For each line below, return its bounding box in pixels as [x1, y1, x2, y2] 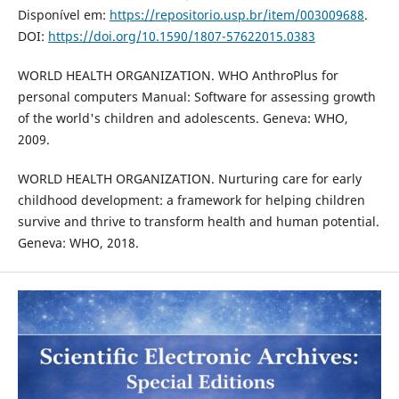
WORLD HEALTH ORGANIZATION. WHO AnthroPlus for [17, 66, 338, 84]
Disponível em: [17, 5, 110, 23]
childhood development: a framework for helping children [17, 191, 365, 208]
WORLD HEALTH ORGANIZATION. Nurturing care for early [17, 169, 362, 187]
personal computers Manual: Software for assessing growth [17, 87, 376, 105]
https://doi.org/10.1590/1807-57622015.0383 [47, 27, 315, 45]
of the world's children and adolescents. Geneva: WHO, [17, 109, 348, 126]
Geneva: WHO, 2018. [17, 233, 139, 251]
